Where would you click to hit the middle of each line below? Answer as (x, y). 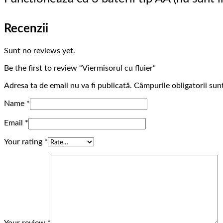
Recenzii (26, 29)
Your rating (24, 142)
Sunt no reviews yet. (40, 51)
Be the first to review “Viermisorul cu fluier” (80, 68)
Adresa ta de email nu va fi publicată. (68, 86)
